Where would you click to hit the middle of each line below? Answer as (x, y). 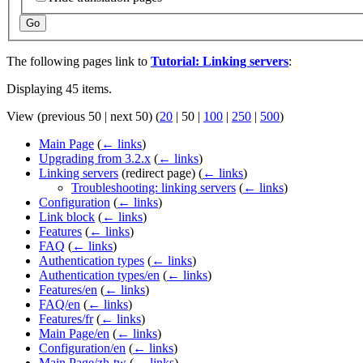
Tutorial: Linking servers (220, 62)
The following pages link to (79, 62)
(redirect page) (158, 173)
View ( (24, 117)
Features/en (68, 290)
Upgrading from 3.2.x (95, 159)
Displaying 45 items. (59, 89)
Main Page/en (74, 334)
